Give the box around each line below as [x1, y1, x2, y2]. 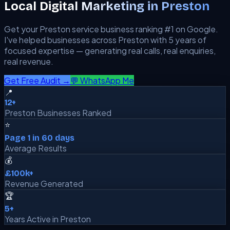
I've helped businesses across [4, 34, 118, 45]
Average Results [5, 142, 67, 154]
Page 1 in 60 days [5, 132, 74, 143]
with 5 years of [149, 34, 206, 45]
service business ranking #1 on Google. [70, 23, 218, 34]
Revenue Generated [5, 178, 83, 189]
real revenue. [4, 55, 53, 67]
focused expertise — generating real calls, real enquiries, [4, 45, 216, 56]
